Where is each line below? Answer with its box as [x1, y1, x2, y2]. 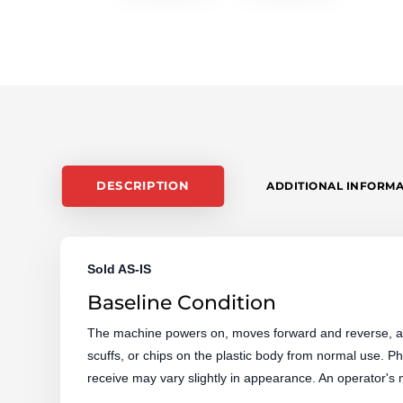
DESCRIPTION [96, 177, 190, 193]
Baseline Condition [87, 290, 277, 315]
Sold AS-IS [87, 261, 152, 276]
